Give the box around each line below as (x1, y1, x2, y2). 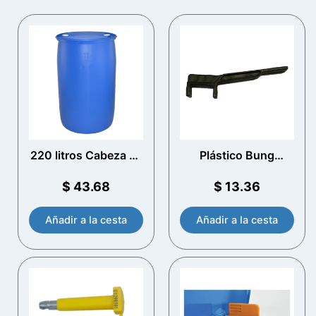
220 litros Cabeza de (30, 148, 142, 163)
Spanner (214, 162, 260, 177)
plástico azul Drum (35, 162, 137, 177)
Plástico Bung (200, 148, 274, 163)
